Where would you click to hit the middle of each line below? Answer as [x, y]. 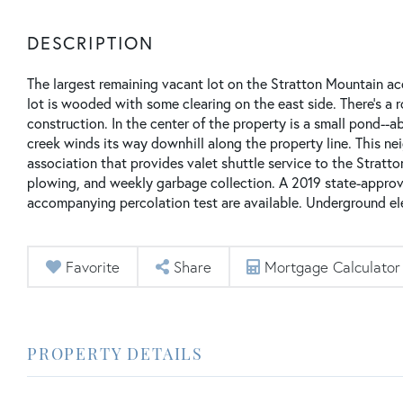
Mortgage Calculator [333, 267]
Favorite [92, 267]
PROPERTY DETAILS [116, 354]
